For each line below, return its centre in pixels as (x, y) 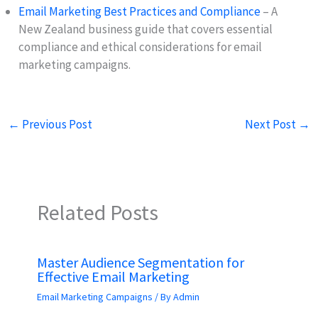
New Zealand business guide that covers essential (146, 29)
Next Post (271, 124)
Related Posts (97, 212)
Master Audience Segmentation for (140, 262)
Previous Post (56, 124)
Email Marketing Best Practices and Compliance (140, 11)
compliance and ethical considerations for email (141, 46)
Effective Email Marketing (113, 276)
